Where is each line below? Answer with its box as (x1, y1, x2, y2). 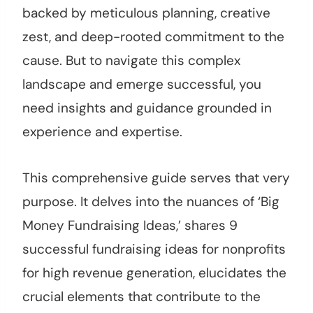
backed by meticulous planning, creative (22, 4, 270, 22)
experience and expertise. (22, 123, 182, 141)
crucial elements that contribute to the (22, 288, 261, 306)
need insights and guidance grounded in (22, 99, 272, 117)
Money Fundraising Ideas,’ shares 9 (22, 217, 238, 235)
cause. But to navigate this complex (22, 52, 240, 70)
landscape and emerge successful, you (22, 75, 261, 94)
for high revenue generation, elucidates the (22, 264, 286, 282)
